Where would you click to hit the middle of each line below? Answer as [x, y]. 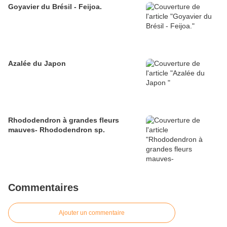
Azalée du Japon [37, 64]
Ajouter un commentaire [92, 213]
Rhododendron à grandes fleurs [64, 120]
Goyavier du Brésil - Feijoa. [55, 7]
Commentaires [43, 188]
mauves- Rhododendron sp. [56, 130]
